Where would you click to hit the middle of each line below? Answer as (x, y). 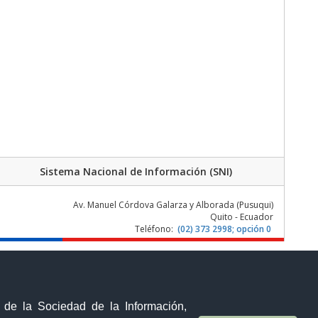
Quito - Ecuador (241, 216)
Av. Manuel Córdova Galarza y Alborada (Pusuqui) (173, 204)
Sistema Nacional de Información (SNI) (136, 171)
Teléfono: (155, 229)
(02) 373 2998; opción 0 (224, 229)
